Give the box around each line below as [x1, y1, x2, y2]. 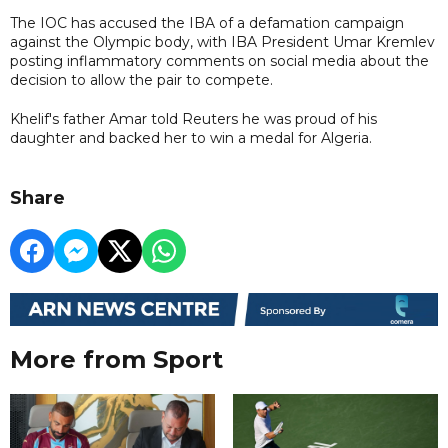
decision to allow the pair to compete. [10, 70, 273, 89]
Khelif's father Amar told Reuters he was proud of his [10, 109, 377, 128]
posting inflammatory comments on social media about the [10, 51, 429, 70]
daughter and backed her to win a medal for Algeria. [10, 128, 372, 147]
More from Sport [10, 345, 223, 375]
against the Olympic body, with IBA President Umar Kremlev [10, 32, 435, 51]
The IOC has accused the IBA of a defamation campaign [10, 13, 404, 32]
